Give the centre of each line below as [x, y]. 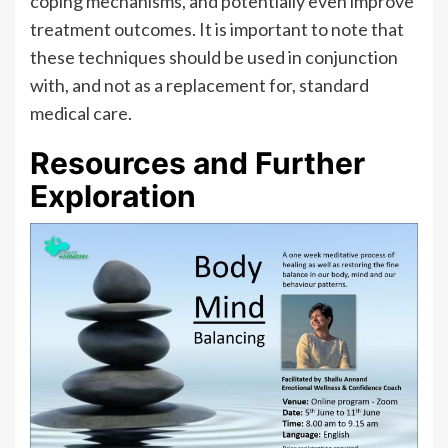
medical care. [81, 112]
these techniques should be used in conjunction [214, 56]
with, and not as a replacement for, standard [199, 84]
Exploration [113, 195]
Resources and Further [197, 162]
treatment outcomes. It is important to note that [217, 28]
